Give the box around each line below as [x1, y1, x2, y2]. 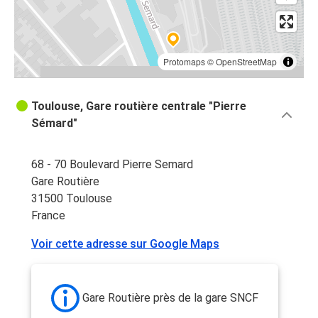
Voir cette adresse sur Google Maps [31, 237, 219, 251]
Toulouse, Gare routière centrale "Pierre [31, 99, 246, 114]
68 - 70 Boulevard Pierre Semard [31, 158, 193, 172]
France [31, 209, 65, 223]
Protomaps [163, 55, 205, 68]
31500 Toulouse [31, 192, 112, 206]
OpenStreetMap [216, 55, 277, 68]
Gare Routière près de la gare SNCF [82, 291, 258, 305]
